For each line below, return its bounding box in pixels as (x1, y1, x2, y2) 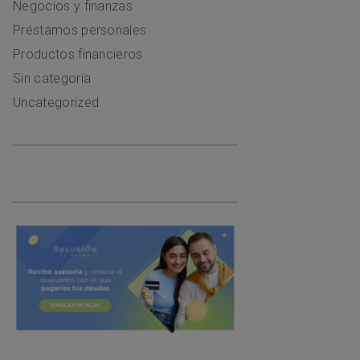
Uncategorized (13, 94, 100, 110)
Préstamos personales (13, 22, 147, 38)
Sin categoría (13, 70, 92, 86)
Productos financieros (13, 46, 143, 62)
